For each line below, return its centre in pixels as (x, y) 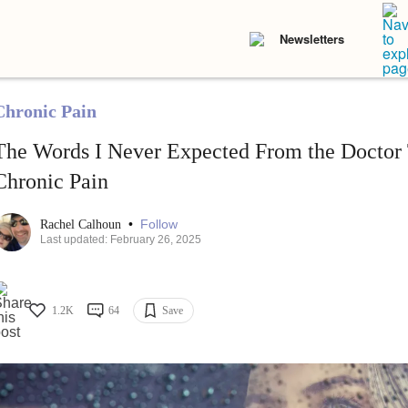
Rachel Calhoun (82, 225)
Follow (158, 224)
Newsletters (312, 39)
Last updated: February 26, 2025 (120, 240)
